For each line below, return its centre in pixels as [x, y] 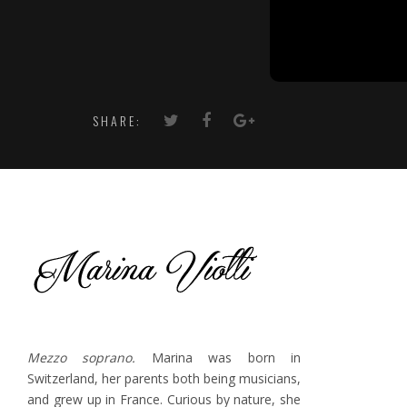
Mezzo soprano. [89, 357]
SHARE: [117, 120]
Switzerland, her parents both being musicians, [164, 378]
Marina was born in [226, 357]
